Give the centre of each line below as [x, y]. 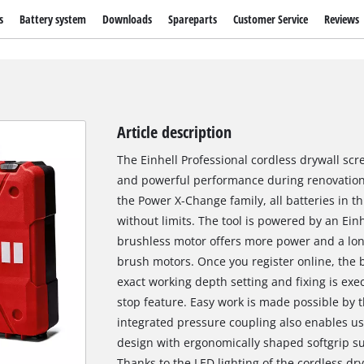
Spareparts [193, 19]
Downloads [127, 19]
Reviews [342, 19]
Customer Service [271, 19]
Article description [174, 132]
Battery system [52, 19]
